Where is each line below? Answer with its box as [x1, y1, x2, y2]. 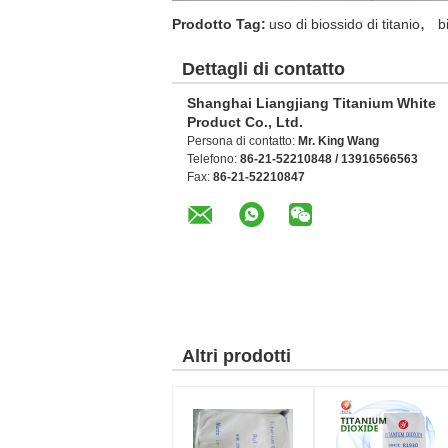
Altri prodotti [182, 346, 291, 366]
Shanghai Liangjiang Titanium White [187, 95, 436, 111]
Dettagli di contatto [182, 59, 345, 79]
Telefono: [187, 152, 240, 166]
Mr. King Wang [298, 134, 379, 148]
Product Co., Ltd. [187, 114, 303, 130]
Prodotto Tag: [172, 16, 266, 32]
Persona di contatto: [187, 134, 298, 148]
